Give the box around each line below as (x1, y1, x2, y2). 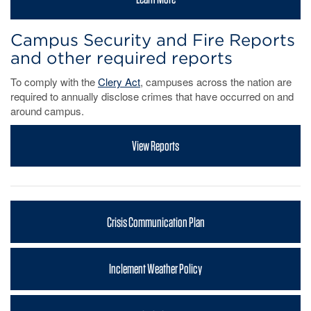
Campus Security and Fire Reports (10, 29, 295, 50)
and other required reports (10, 47, 233, 68)
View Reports (132, 137, 179, 155)
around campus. (10, 103, 84, 118)
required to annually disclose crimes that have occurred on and (10, 88, 294, 103)
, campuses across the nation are (140, 74, 292, 89)
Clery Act (98, 74, 140, 89)
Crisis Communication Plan (106, 213, 205, 230)
